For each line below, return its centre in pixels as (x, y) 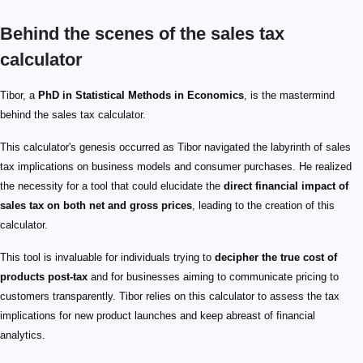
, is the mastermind (289, 96)
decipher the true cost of (276, 258)
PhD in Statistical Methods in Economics (141, 96)
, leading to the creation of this (263, 206)
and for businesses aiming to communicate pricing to (213, 277)
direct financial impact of (286, 186)
